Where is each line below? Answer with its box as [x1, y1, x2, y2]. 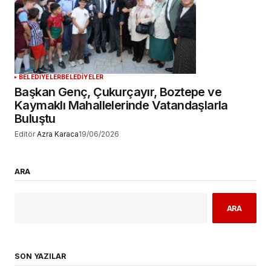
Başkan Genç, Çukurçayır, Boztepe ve [15, 85, 221, 100]
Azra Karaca [37, 129, 79, 139]
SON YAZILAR [15, 251, 66, 261]
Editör [15, 129, 35, 139]
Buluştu [15, 111, 56, 126]
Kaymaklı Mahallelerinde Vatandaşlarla [15, 98, 228, 113]
